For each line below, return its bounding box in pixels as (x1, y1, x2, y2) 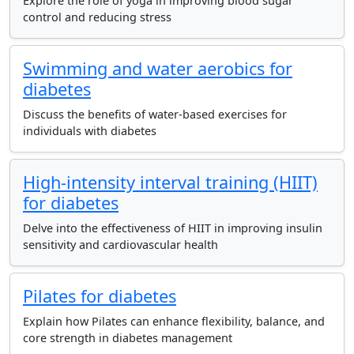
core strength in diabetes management (23, 330, 232, 345)
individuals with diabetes (23, 123, 156, 138)
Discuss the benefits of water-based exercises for (23, 107, 287, 122)
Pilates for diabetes (23, 284, 176, 307)
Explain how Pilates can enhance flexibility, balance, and (23, 314, 325, 329)
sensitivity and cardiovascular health (23, 237, 218, 252)
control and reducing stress (23, 9, 171, 24)
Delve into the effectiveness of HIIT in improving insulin (23, 220, 322, 235)
